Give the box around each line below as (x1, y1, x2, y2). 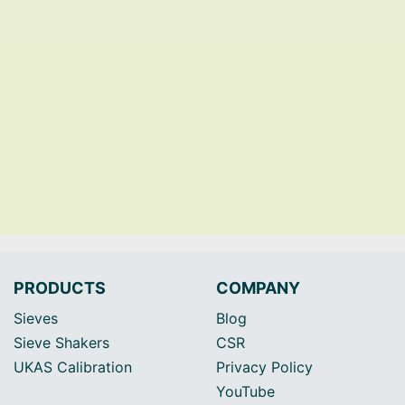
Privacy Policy (216, 358, 313, 376)
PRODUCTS (14, 278, 106, 297)
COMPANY (216, 278, 300, 297)
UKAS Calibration (14, 358, 132, 376)
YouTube (216, 382, 275, 400)
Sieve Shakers (14, 334, 109, 352)
